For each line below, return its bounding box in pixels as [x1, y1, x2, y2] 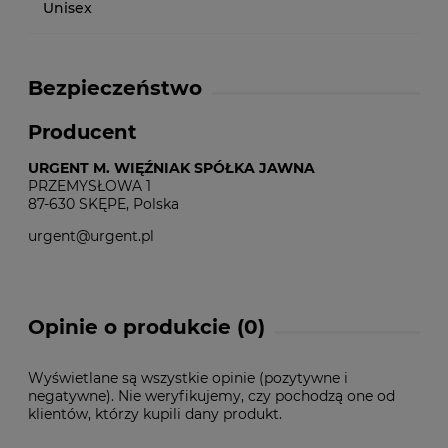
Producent [28, 120, 137, 144]
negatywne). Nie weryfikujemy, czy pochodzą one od [28, 386, 395, 405]
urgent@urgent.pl [28, 226, 154, 245]
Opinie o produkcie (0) [28, 314, 265, 339]
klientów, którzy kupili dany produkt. [28, 404, 282, 423]
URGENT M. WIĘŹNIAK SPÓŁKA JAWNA [28, 158, 315, 177]
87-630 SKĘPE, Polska [28, 194, 179, 213]
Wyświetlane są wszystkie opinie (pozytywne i [28, 368, 348, 387]
